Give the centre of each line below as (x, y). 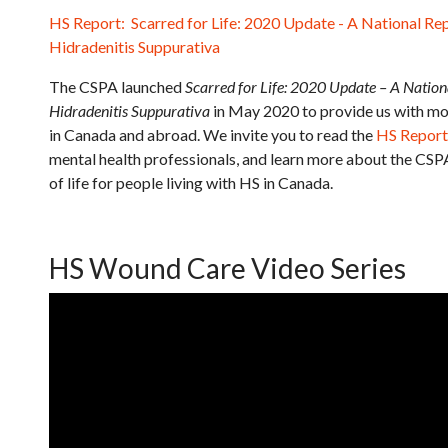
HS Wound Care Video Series (227, 268)
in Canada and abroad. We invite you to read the (212, 135)
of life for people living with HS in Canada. (191, 183)
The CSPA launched (117, 87)
